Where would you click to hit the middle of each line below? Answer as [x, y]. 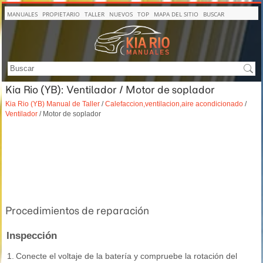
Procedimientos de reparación [77, 211]
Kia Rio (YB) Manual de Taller [53, 104]
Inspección [32, 236]
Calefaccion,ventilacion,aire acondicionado [174, 104]
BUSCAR [214, 14]
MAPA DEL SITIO [176, 14]
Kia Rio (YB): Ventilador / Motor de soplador [110, 90]
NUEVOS [121, 14]
